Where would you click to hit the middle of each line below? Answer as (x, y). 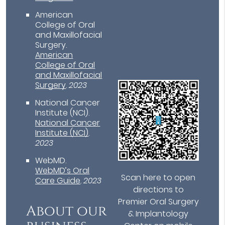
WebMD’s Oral (63, 171)
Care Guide (58, 181)
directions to (158, 190)
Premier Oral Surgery (158, 202)
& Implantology (158, 214)
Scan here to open (158, 178)
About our (67, 211)
